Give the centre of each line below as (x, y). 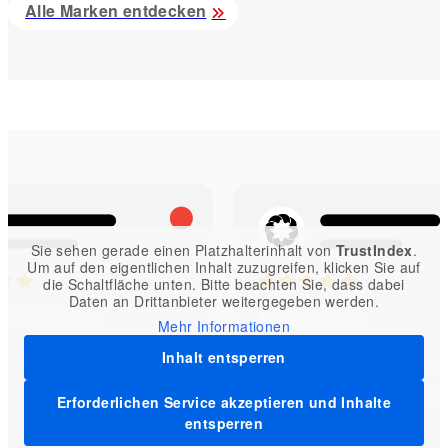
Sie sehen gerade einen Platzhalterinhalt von (183, 249)
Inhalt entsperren (224, 356)
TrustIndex (374, 249)
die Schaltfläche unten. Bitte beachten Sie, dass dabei (224, 283)
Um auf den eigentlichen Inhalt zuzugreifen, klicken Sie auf (224, 266)
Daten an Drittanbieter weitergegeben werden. (224, 300)
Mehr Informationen (224, 325)
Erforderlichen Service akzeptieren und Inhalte (224, 401)
